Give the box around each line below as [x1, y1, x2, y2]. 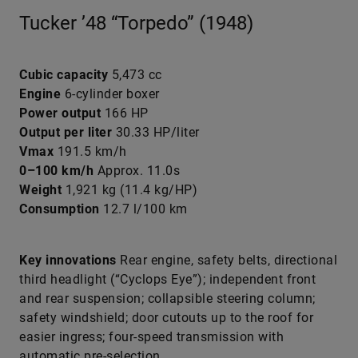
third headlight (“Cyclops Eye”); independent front [19, 272, 316, 287]
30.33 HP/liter [112, 125, 200, 140]
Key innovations [19, 253, 117, 268]
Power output [19, 105, 105, 121]
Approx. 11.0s [93, 163, 180, 178]
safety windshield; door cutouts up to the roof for [19, 310, 313, 325]
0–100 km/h [19, 163, 93, 178]
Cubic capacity [19, 67, 108, 82]
